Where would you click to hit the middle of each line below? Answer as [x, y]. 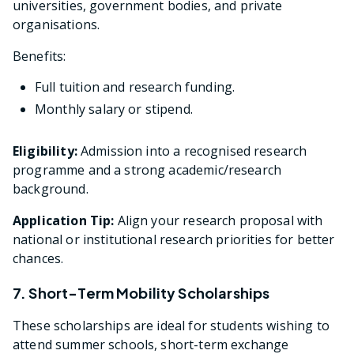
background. [51, 188]
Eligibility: [45, 151]
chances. [38, 258]
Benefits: [40, 56]
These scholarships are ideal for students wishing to [171, 325]
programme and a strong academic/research [147, 169]
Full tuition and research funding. [135, 87]
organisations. [56, 24]
